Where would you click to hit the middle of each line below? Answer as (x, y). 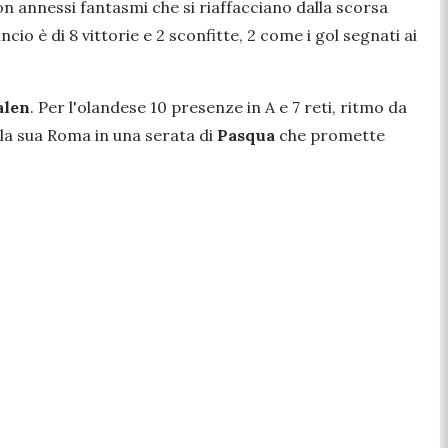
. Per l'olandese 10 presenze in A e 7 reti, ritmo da (218, 106)
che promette (330, 134)
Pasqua (246, 134)
